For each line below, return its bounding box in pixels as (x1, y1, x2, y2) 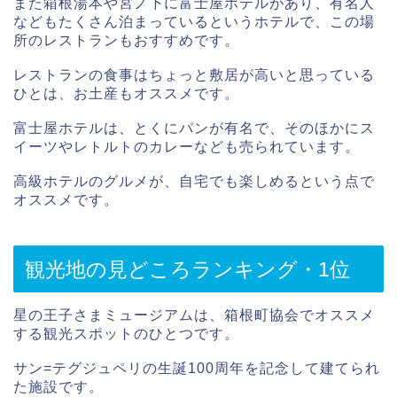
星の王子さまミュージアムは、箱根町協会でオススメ (13, 307, 375, 323)
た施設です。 (13, 379, 104, 395)
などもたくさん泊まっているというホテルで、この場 (13, 13, 375, 29)
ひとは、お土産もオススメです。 (13, 85, 239, 101)
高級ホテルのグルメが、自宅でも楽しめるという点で (13, 173, 375, 189)
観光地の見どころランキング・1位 (25, 258, 350, 282)
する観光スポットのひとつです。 (13, 326, 239, 342)
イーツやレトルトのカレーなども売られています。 (13, 138, 360, 154)
